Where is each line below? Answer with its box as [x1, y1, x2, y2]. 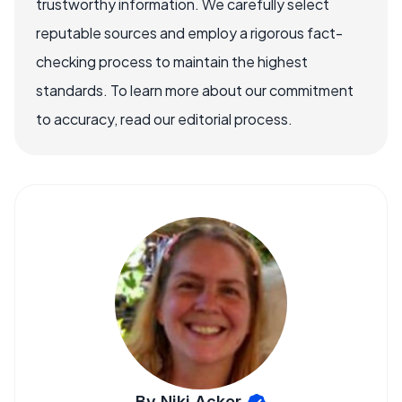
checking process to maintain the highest [36, 52, 308, 71]
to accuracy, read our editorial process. [36, 109, 293, 128]
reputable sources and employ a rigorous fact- [36, 23, 343, 42]
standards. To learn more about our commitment [36, 81, 354, 100]
